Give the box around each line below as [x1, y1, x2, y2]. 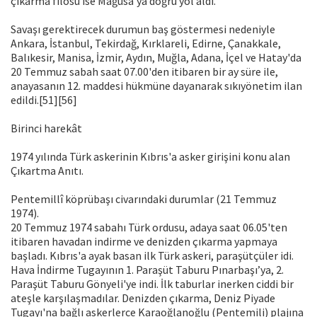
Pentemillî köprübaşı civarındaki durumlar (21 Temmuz [11, 192, 277, 207]
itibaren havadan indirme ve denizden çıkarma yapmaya [11, 234, 277, 249]
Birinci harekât [11, 121, 82, 136]
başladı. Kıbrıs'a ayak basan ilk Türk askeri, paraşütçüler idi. [11, 248, 294, 263]
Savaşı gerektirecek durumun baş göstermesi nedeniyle [11, 22, 275, 37]
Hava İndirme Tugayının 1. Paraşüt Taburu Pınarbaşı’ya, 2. [11, 263, 284, 277]
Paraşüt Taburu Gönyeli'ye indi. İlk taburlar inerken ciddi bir [11, 277, 294, 292]
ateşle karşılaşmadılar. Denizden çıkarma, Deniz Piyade [11, 291, 275, 306]
